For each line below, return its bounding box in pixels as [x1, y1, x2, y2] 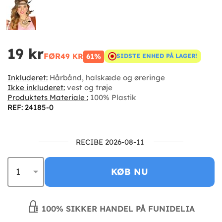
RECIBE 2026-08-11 [76, 137, 144, 147]
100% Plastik [88, 92, 136, 102]
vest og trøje [65, 82, 112, 92]
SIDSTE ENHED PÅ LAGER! [116, 52, 197, 60]
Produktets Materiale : [7, 92, 88, 102]
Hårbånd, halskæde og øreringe [48, 72, 165, 82]
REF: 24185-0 [7, 102, 54, 112]
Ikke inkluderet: [7, 82, 65, 92]
